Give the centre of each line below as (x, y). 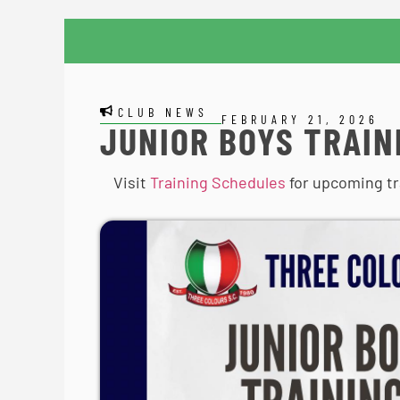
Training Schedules (218, 182)
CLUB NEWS (163, 112)
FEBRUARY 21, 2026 (300, 119)
